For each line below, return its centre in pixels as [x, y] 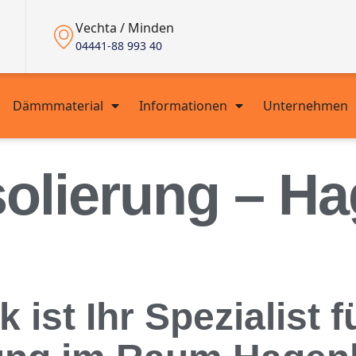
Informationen [183, 106]
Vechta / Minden [125, 28]
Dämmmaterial [58, 106]
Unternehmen [305, 106]
